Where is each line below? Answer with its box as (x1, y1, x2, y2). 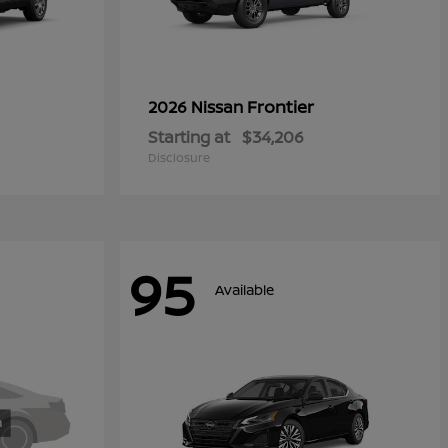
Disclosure (148, 149, 210, 166)
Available (215, 279, 274, 299)
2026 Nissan (148, 96, 247, 118)
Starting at (148, 126, 230, 148)
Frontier (247, 95, 314, 118)
